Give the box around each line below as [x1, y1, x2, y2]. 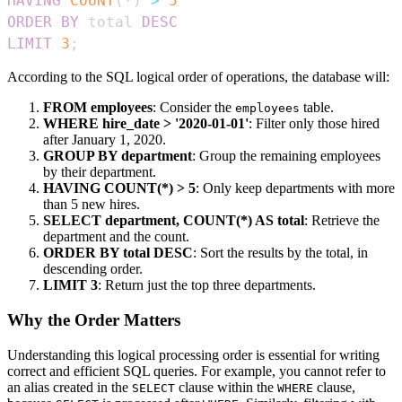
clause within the [175, 379, 277, 395]
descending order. [43, 261, 143, 277]
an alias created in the [7, 379, 132, 395]
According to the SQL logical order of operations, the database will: [7, 69, 389, 85]
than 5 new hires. [43, 197, 140, 213]
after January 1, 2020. [43, 132, 166, 148]
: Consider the [153, 100, 235, 116]
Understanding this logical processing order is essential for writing [7, 346, 380, 363]
